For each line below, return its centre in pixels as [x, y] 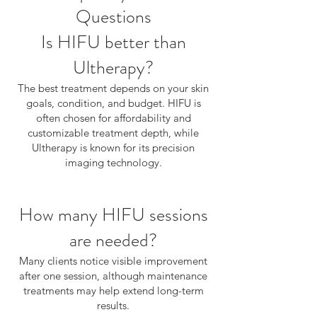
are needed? [113, 240]
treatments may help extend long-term [113, 290]
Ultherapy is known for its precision [113, 148]
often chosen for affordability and [113, 118]
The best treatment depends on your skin [113, 88]
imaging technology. [113, 162]
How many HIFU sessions [113, 215]
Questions [113, 17]
